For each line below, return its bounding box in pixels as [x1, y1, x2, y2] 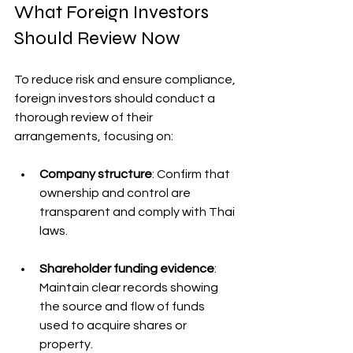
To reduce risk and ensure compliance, [14, 72, 238, 86]
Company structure [39, 167, 152, 180]
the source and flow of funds [39, 299, 207, 313]
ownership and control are [39, 186, 193, 199]
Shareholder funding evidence [39, 262, 214, 275]
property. [39, 337, 93, 351]
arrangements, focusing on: [14, 129, 173, 143]
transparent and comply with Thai [39, 205, 237, 218]
